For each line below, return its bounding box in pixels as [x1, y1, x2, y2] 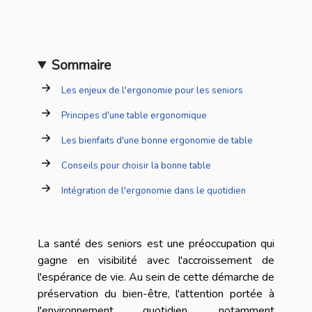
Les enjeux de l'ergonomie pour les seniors [61, 84, 243, 97]
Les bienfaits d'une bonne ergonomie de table [61, 134, 253, 148]
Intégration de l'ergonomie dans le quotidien [61, 185, 246, 198]
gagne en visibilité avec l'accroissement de [38, 252, 274, 268]
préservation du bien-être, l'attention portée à [38, 286, 274, 302]
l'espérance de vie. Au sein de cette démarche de [38, 269, 274, 285]
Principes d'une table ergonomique [61, 109, 207, 123]
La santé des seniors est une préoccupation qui [38, 235, 274, 251]
